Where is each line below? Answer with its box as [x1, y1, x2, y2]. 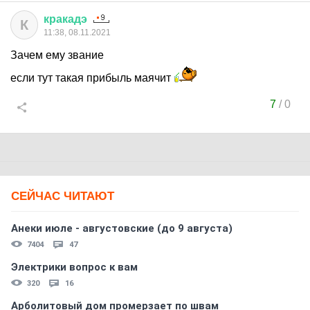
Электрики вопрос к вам [11, 261, 138, 273]
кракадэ [44, 13, 87, 25]
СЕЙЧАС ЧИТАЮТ [11, 190, 114, 203]
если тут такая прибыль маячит [10, 72, 174, 84]
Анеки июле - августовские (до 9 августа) [11, 222, 232, 235]
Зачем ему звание [10, 49, 104, 61]
